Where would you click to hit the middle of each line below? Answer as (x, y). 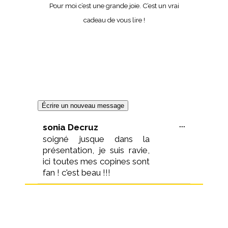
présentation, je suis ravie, (96, 150)
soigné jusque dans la (96, 139)
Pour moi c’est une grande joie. (96, 6)
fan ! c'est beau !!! (77, 173)
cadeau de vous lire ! (114, 20)
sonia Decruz (70, 127)
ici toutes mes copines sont (96, 161)
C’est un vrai (161, 6)
